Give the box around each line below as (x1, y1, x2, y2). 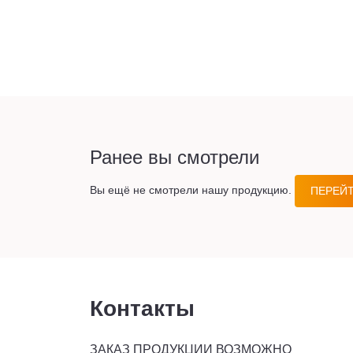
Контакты (90, 296, 195, 321)
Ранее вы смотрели (90, 147, 259, 168)
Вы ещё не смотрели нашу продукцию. (90, 184, 295, 197)
